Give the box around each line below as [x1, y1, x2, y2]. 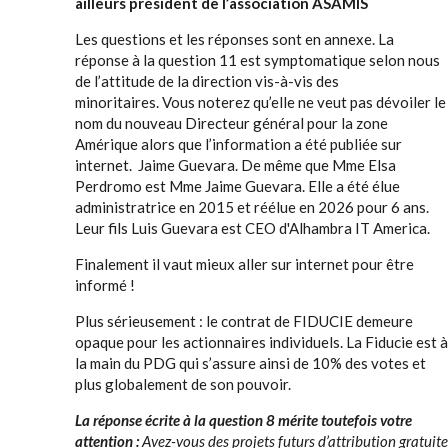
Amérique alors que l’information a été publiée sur [75, 135, 402, 153]
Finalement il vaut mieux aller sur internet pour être [75, 255, 414, 273]
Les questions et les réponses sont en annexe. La [75, 30, 394, 48]
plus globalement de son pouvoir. [75, 375, 291, 393]
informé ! [75, 276, 135, 294]
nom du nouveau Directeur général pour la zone [75, 114, 388, 132]
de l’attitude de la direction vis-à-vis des [75, 72, 339, 90]
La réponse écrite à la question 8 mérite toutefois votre [75, 411, 412, 429]
